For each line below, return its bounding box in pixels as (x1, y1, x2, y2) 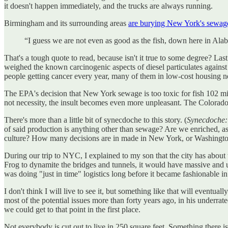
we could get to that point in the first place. (4, 205, 140, 214)
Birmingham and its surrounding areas (4, 18, 128, 27)
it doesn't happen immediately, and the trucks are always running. (4, 1, 213, 10)
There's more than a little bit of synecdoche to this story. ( (4, 115, 187, 124)
